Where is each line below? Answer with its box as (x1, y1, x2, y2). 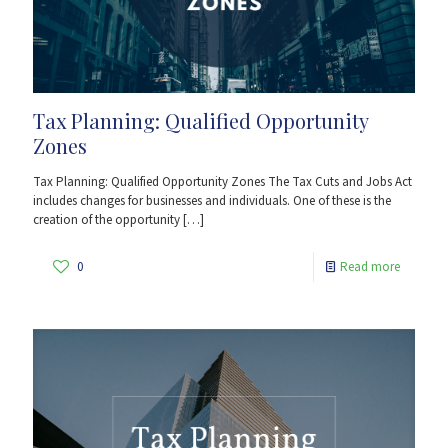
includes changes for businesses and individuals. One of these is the (33, 191, 391, 210)
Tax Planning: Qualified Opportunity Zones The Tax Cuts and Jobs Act (33, 172, 412, 191)
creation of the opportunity (33, 210, 180, 229)
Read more (340, 257, 400, 276)
